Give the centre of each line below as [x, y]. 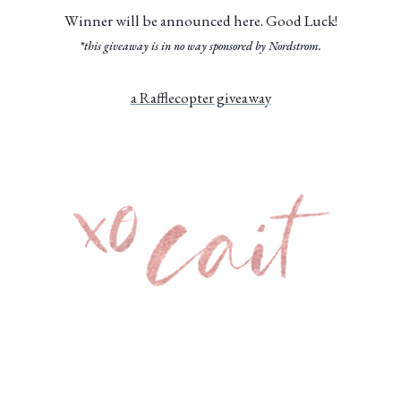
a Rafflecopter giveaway [200, 97]
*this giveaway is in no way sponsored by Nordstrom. [200, 46]
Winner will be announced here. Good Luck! [200, 20]
